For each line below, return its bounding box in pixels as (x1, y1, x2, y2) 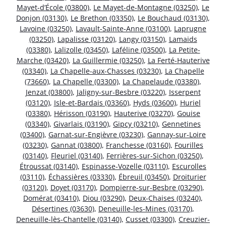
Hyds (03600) (133, 98, 176, 108)
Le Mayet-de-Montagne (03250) (93, 3, 198, 13)
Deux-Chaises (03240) (129, 193, 201, 203)
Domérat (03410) (23, 193, 79, 203)
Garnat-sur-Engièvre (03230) (48, 130, 143, 140)
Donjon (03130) (16, 13, 67, 23)
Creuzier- (179, 214, 210, 224)
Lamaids (168, 34, 197, 44)
